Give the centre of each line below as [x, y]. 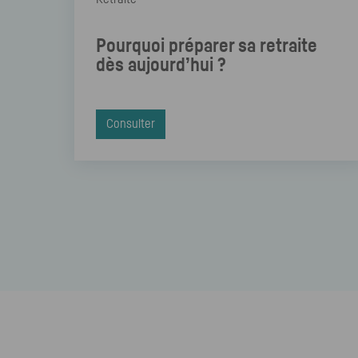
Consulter [131, 123]
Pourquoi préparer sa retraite [207, 47]
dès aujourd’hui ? [161, 66]
